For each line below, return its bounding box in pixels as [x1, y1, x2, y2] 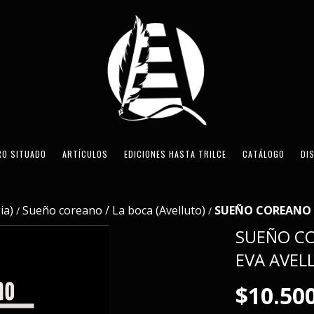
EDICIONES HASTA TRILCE [124, 148, 226, 160]
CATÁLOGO [243, 148, 285, 160]
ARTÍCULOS [62, 148, 108, 160]
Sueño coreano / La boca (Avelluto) [22, 203, 205, 218]
